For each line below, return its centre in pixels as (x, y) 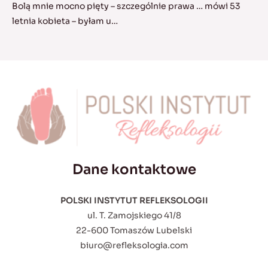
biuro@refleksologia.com (134, 246)
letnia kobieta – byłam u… (65, 21)
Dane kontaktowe (134, 169)
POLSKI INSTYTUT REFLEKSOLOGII (134, 201)
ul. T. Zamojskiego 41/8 (134, 216)
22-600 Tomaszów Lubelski (134, 231)
